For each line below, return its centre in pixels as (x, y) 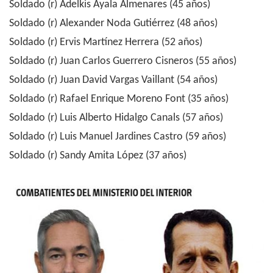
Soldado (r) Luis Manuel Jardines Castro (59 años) (118, 137)
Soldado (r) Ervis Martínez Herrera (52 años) (106, 42)
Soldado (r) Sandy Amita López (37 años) (98, 156)
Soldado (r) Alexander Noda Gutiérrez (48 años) (113, 23)
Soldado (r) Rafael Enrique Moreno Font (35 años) (119, 99)
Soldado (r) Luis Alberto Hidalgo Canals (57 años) (116, 118)
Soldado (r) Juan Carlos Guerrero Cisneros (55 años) (123, 61)
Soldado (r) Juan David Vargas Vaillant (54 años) (113, 80)
